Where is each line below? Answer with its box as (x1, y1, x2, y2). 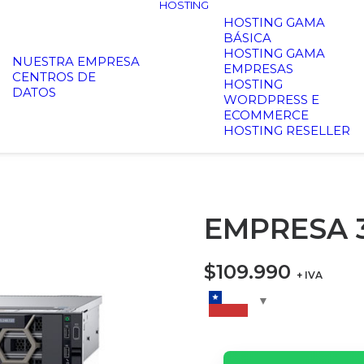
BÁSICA (223, 30, 271, 45)
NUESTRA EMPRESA (12, 53, 140, 69)
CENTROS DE (12, 68, 96, 84)
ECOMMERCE (223, 107, 309, 123)
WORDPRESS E (223, 92, 319, 107)
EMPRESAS (223, 61, 293, 76)
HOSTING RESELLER (223, 123, 350, 138)
